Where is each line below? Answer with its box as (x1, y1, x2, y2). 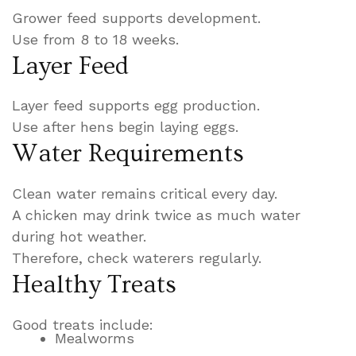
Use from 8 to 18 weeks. (12, 30, 179, 48)
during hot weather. (12, 228, 146, 246)
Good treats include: (12, 316, 153, 334)
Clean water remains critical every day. (12, 185, 277, 203)
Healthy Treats (12, 270, 176, 300)
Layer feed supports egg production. (12, 97, 260, 114)
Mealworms (55, 330, 134, 347)
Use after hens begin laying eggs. (12, 118, 238, 136)
